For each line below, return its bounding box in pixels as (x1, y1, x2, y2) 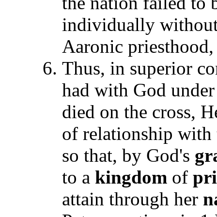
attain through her (62, 188, 203, 209)
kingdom (95, 167, 167, 187)
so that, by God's (62, 145, 195, 166)
